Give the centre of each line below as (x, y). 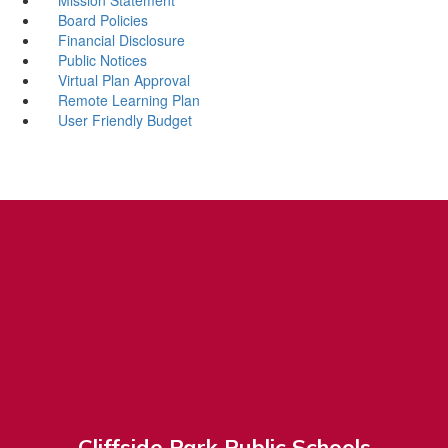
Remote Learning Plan (128, 99)
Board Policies (102, 19)
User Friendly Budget (124, 119)
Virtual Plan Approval (123, 79)
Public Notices (102, 59)
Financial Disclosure (121, 39)
